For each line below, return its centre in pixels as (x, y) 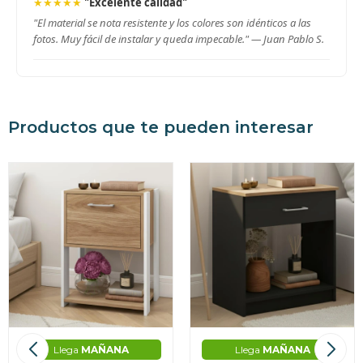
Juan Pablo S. (294, 38)
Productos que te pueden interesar (161, 127)
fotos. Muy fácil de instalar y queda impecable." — (148, 38)
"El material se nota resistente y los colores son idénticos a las (172, 22)
